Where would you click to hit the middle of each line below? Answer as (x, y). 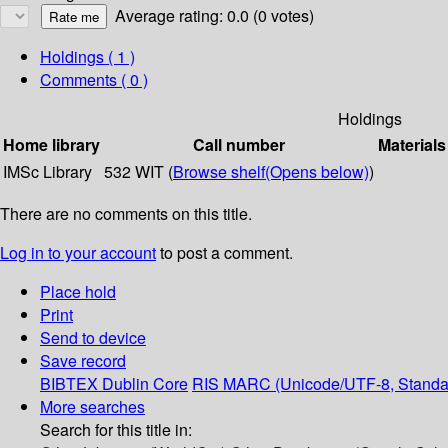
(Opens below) (317, 172)
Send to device (93, 338)
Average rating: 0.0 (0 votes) (214, 16)
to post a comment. (224, 253)
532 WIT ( (138, 172)
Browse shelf (219, 172)
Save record (83, 361)
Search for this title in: (116, 430)
